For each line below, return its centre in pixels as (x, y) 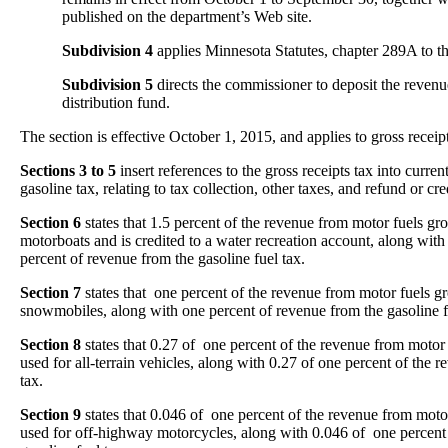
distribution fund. (116, 102)
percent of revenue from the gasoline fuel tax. (162, 258)
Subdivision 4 (107, 50)
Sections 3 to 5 (68, 170)
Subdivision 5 (107, 84)
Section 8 (50, 344)
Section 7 (50, 292)
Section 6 (52, 222)
